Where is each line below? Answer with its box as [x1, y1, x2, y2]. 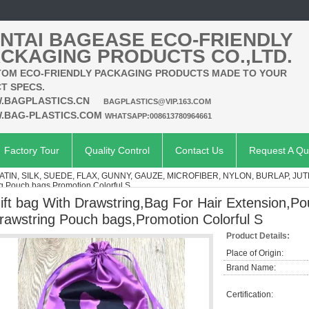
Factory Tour [4, 145, 59, 156]
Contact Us [175, 145, 223, 156]
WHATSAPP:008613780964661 [105, 112, 212, 120]
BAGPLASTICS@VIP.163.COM [103, 97, 211, 106]
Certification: [226, 290, 273, 299]
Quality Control [85, 145, 150, 156]
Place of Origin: [226, 248, 283, 258]
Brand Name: [226, 263, 276, 272]
